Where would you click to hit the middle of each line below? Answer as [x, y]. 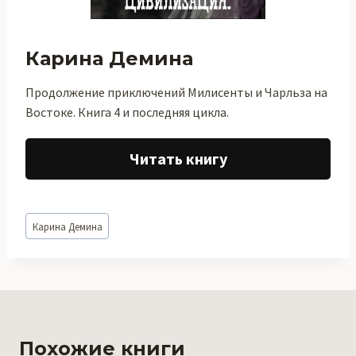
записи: [46, 238]
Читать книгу [178, 159]
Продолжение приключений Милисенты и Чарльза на [176, 92]
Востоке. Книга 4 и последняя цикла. [127, 112]
